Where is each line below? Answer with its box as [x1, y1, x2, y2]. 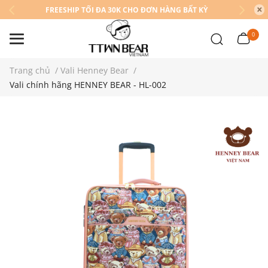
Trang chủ [10, 65, 50, 76]
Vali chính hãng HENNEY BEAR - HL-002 [10, 79, 166, 90]
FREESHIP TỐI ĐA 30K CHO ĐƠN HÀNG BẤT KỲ [45, 5, 208, 15]
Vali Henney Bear [60, 65, 129, 76]
